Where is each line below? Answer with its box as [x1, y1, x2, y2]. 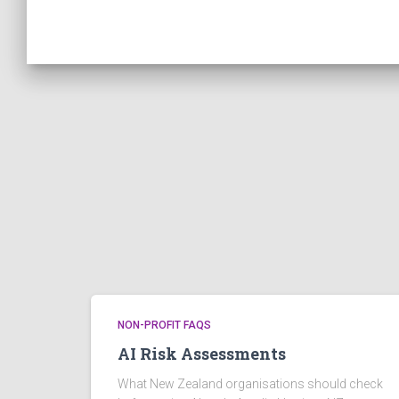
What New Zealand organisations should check [118, 377, 383, 391]
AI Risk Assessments [118, 343, 286, 364]
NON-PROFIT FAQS [118, 319, 211, 331]
